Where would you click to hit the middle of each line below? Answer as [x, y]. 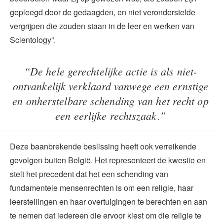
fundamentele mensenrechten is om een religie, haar [102, 187]
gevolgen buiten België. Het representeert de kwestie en [108, 160]
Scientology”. [33, 39]
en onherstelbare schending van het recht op [110, 100]
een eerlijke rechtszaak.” [110, 115]
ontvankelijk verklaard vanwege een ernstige [110, 86]
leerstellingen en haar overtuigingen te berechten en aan [109, 201]
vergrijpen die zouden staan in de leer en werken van [102, 26]
